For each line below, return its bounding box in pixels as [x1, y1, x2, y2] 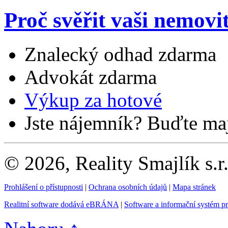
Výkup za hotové [24, 89, 162, 111]
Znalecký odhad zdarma [24, 43, 216, 65]
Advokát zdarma [24, 66, 157, 88]
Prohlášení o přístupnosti [4, 182, 83, 191]
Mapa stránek [173, 182, 216, 191]
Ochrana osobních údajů [89, 182, 167, 191]
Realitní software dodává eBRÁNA [4, 199, 119, 209]
